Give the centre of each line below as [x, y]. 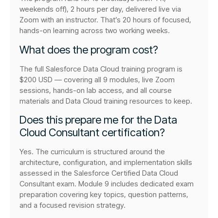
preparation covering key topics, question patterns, [104, 194]
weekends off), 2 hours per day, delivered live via [100, 9]
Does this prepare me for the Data [98, 119]
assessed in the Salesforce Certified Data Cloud [99, 173]
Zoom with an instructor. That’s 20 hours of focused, [105, 20]
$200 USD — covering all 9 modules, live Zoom [97, 79]
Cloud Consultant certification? [92, 132]
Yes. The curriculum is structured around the [92, 151]
